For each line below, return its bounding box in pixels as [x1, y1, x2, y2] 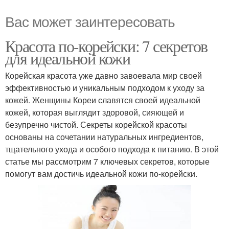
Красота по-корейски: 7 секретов [5, 35, 208, 57]
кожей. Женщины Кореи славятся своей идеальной [5, 94, 200, 106]
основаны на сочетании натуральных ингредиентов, [5, 131, 203, 143]
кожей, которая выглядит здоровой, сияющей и [5, 106, 184, 119]
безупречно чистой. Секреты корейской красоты [5, 119, 187, 131]
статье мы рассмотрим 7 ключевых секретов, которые [5, 155, 210, 168]
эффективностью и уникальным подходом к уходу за [5, 82, 204, 94]
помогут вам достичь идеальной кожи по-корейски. [5, 168, 197, 180]
